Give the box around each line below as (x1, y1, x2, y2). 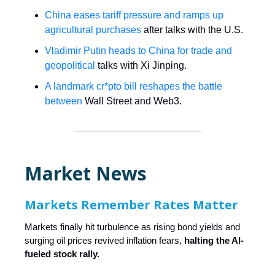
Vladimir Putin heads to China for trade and (45, 45, 232, 56)
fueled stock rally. (25, 248, 99, 259)
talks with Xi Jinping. (95, 60, 187, 71)
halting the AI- (184, 234, 244, 246)
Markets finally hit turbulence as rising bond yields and (25, 221, 240, 232)
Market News (25, 160, 147, 186)
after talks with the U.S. (141, 24, 243, 35)
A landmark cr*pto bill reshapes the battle (45, 80, 222, 91)
